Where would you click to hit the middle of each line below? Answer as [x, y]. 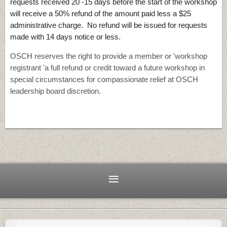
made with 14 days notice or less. [66, 37]
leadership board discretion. [55, 91]
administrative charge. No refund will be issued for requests [109, 25]
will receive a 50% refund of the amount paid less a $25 [101, 14]
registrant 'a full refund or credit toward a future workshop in [107, 68]
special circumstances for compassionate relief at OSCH [104, 80]
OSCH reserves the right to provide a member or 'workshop [109, 56]
